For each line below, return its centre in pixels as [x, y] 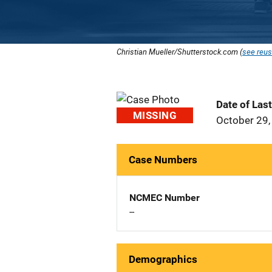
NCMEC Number [165, 198]
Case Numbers [163, 160]
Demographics [163, 259]
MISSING [155, 115]
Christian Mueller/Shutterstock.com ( [179, 52]
